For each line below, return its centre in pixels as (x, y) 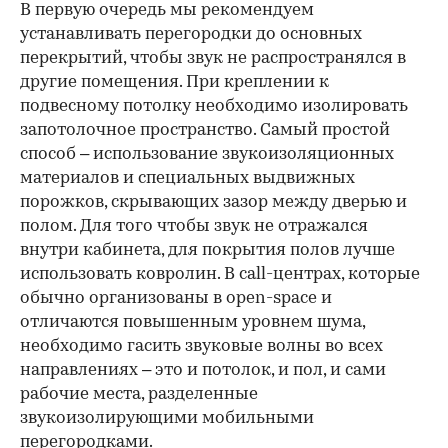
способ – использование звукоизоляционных (207, 154)
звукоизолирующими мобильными (167, 418)
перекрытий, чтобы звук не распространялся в (213, 58)
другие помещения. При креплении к (174, 82)
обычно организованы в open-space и (176, 298)
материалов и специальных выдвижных (187, 178)
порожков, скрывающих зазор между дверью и (213, 202)
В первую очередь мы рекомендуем (167, 10)
